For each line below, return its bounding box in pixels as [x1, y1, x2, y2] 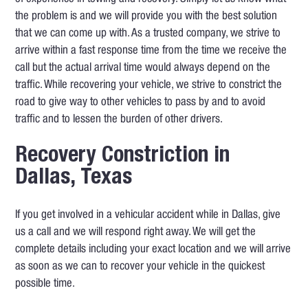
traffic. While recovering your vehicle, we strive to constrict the [15, 80, 283, 92]
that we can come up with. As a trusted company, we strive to [15, 28, 281, 41]
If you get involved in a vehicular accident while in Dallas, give [15, 210, 281, 222]
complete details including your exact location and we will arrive [15, 244, 291, 256]
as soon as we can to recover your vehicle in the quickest [15, 261, 265, 274]
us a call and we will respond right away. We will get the [15, 227, 256, 239]
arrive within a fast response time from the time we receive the [15, 45, 287, 58]
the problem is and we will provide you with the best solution [15, 11, 278, 23]
